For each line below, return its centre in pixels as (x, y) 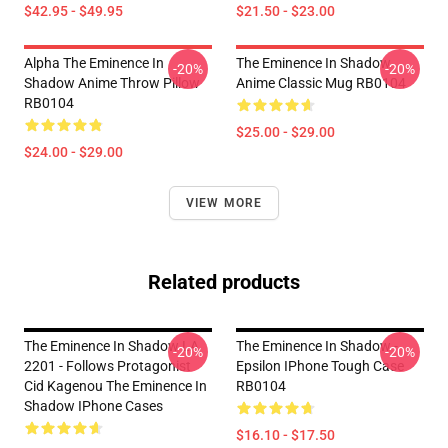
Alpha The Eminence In (94, 63)
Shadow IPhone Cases (93, 406)
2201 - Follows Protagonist (107, 366)
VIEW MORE (224, 203)
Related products (224, 282)
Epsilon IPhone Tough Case (320, 366)
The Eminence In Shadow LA (111, 346)
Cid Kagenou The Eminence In (115, 386)
